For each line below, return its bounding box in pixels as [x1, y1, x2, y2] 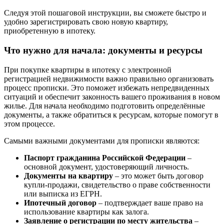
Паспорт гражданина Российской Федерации [24, 153, 185, 162]
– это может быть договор [113, 171, 203, 180]
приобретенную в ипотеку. [4, 26, 95, 35]
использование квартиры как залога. [24, 207, 149, 216]
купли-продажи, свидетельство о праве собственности [24, 180, 210, 189]
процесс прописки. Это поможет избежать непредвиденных [4, 83, 209, 92]
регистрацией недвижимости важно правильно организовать [4, 74, 213, 83]
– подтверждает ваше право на [96, 198, 203, 207]
